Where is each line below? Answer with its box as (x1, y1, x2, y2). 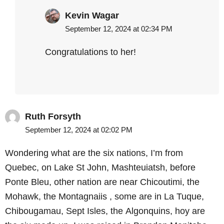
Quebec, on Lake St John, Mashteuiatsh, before (5, 162, 195, 173)
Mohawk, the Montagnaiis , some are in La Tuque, (5, 191, 204, 202)
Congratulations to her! (45, 47, 136, 57)
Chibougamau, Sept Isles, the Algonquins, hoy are (5, 206, 205, 216)
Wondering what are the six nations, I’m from (5, 148, 183, 158)
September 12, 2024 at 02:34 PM (65, 24, 172, 33)
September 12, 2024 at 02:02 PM (25, 125, 132, 134)
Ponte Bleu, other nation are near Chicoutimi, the (5, 177, 199, 187)
